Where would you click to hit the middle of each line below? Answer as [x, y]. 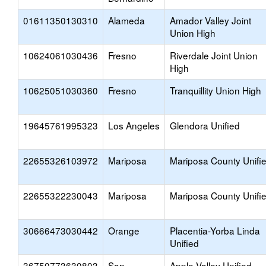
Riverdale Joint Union [214, 55]
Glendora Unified [205, 125]
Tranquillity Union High [216, 90]
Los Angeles [134, 125]
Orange [124, 230]
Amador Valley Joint [210, 20]
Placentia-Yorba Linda [215, 230]
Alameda [126, 20]
